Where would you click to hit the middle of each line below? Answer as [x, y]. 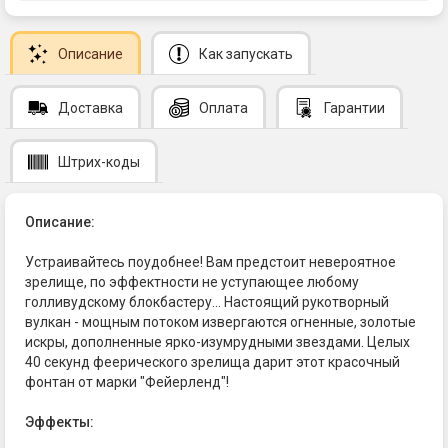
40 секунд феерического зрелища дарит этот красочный [212, 362]
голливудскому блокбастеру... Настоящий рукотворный [207, 302]
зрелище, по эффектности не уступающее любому [192, 282]
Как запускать [246, 54]
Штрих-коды [99, 162]
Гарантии [354, 108]
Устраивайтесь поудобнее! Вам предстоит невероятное [210, 262]
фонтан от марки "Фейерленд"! [127, 382]
